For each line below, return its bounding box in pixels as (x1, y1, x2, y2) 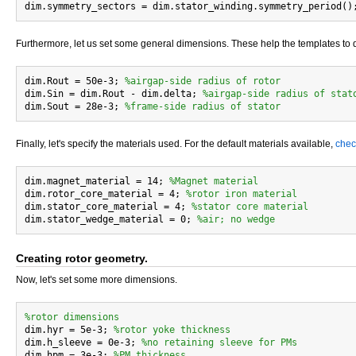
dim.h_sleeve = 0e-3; (25, 337, 141, 348)
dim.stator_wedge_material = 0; (25, 214, 197, 225)
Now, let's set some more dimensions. (16, 274, 177, 285)
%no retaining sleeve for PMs (141, 337, 297, 348)
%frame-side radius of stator (125, 101, 281, 112)
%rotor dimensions (25, 311, 119, 323)
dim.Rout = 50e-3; (25, 75, 125, 87)
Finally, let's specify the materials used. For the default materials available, (16, 138, 335, 149)
